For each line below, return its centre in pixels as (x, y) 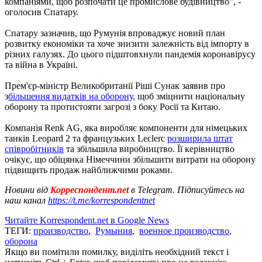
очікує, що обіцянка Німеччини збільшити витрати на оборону (130, 159)
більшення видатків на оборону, (72, 96)
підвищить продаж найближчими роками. (90, 170)
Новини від (26, 189)
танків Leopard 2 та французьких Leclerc (86, 138)
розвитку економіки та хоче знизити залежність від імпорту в (127, 43)
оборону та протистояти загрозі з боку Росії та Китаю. (113, 106)
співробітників (34, 149)
